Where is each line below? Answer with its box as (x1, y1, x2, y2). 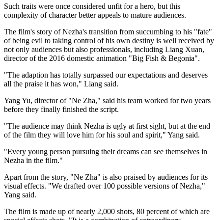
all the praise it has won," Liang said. (4, 79, 118, 88)
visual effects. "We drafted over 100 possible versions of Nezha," (4, 181, 205, 190)
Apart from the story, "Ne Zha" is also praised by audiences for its (4, 172, 208, 181)
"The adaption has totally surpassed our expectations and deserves (4, 70, 208, 79)
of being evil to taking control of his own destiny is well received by (4, 36, 214, 45)
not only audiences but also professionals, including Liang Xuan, (4, 45, 204, 54)
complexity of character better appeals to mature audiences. (4, 10, 186, 19)
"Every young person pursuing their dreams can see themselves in (4, 147, 207, 156)
